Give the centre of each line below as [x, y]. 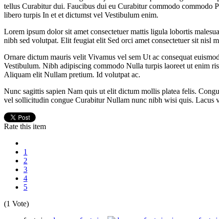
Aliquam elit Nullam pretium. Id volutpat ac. [72, 74]
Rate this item [25, 126]
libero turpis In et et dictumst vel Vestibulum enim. [81, 15]
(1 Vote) [16, 203]
